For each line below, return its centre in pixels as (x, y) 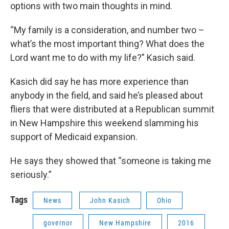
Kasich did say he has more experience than (99, 81)
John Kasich (110, 200)
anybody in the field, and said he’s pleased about (107, 95)
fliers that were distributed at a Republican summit (112, 109)
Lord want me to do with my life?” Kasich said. (104, 57)
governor (58, 223)
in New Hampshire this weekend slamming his (105, 123)
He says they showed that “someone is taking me (111, 161)
